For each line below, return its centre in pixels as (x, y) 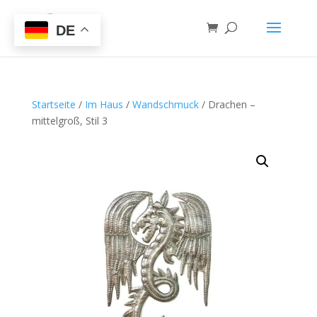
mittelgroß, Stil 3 (69, 121)
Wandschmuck (165, 104)
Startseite (53, 104)
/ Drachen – (227, 104)
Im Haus (104, 104)
